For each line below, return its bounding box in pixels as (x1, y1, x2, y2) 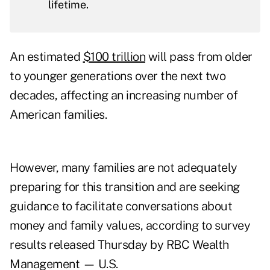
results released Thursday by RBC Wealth (10, 237, 229, 253)
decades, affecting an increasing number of (10, 88, 237, 103)
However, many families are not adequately (10, 160, 237, 175)
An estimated (10, 49, 83, 64)
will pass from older (145, 49, 253, 64)
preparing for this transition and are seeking (10, 180, 240, 195)
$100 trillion (83, 49, 145, 64)
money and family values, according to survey (10, 218, 250, 233)
